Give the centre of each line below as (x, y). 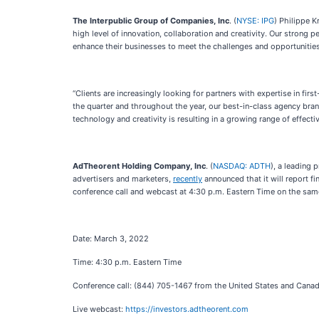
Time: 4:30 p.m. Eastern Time (127, 262)
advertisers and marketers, (123, 179)
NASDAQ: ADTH (242, 166)
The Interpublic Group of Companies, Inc (151, 21)
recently (188, 179)
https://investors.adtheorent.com (187, 309)
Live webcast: (99, 309)
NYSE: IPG (255, 21)
